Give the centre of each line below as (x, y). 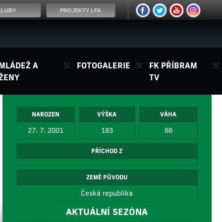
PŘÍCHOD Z (107, 151)
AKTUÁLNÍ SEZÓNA (107, 212)
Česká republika (107, 194)
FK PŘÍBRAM (173, 65)
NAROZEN (46, 114)
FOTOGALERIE (104, 65)
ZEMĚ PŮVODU (107, 177)
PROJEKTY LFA (81, 10)
